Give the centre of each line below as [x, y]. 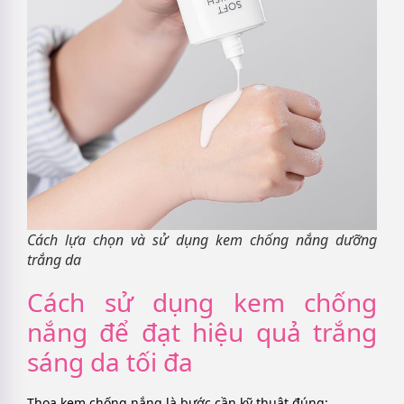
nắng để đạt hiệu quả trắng [202, 331]
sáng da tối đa [110, 361]
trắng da [54, 259]
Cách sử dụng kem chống [202, 302]
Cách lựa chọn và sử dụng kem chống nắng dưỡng [202, 239]
